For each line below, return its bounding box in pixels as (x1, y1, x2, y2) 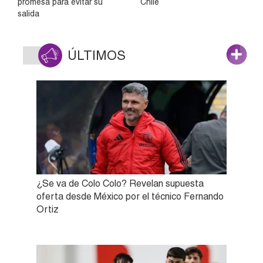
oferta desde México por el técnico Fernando (36, 191, 224, 203)
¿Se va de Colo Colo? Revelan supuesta (36, 178, 204, 190)
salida (18, 9, 39, 19)
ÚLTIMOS (68, 48, 126, 63)
